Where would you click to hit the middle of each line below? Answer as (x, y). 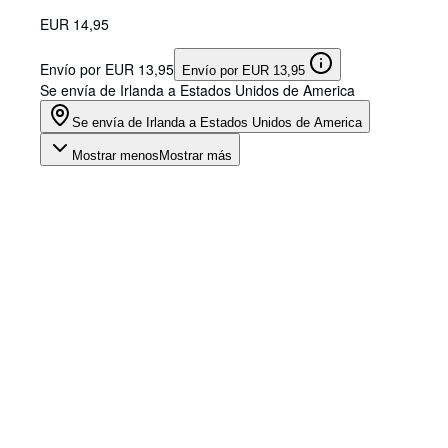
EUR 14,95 (74, 24)
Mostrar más (195, 156)
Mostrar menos (115, 156)
